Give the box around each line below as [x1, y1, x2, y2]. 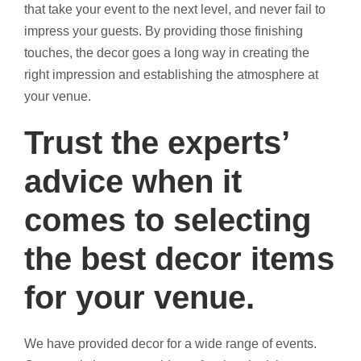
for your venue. [24, 279, 255, 315]
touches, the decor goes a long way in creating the [24, 45, 309, 60]
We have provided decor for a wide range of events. [24, 336, 317, 351]
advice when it [24, 163, 242, 199]
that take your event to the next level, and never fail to [24, 2, 326, 16]
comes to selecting [24, 201, 311, 238]
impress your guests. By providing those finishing [24, 23, 303, 38]
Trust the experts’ [24, 124, 288, 160]
